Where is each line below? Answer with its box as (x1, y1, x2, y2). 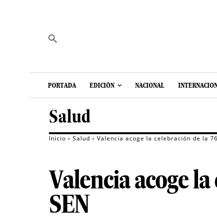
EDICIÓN (90, 81, 114, 90)
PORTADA (48, 81, 76, 90)
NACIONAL (135, 81, 165, 90)
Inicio (49, 134, 66, 143)
